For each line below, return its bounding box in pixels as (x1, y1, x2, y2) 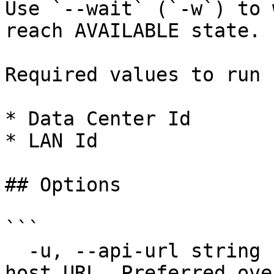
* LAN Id (5, 130, 98, 152)
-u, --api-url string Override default (5, 240, 28, 262)
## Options (5, 174, 121, 196)
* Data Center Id (5, 108, 191, 130)
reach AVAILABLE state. (5, 20, 261, 42)
